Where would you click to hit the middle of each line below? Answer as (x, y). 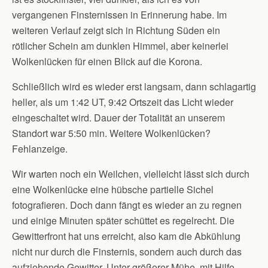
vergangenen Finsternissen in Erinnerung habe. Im (119, 15)
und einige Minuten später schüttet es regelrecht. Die (123, 220)
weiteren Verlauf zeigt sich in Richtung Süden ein (116, 30)
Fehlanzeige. (40, 149)
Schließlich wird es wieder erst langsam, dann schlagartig (134, 86)
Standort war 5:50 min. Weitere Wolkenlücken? (111, 133)
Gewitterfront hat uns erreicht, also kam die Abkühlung (126, 236)
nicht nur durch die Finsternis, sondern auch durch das (127, 252)
